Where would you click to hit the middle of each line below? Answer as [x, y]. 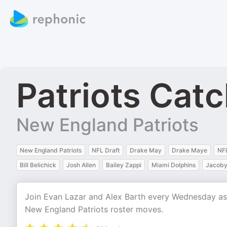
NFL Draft [106, 150]
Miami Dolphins [174, 165]
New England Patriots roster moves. [94, 209]
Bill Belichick [38, 165]
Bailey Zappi [124, 165]
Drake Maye [190, 150]
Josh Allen [81, 165]
